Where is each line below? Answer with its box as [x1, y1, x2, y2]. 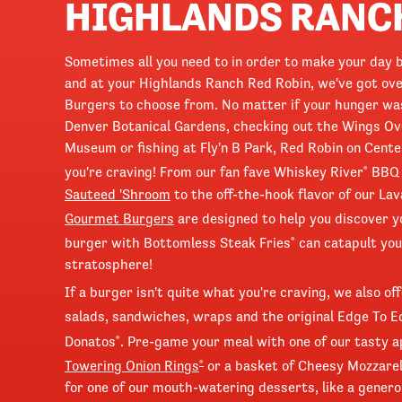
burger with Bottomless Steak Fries [65, 233, 291, 252]
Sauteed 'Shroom [65, 184, 170, 203]
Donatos [65, 331, 116, 350]
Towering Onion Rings [65, 356, 199, 375]
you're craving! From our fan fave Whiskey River [65, 162, 363, 181]
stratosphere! [65, 255, 153, 274]
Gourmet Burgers [65, 209, 174, 228]
